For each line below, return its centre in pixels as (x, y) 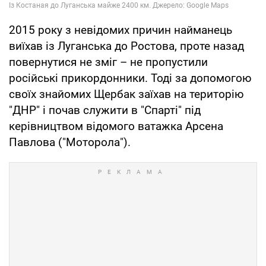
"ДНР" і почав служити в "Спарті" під (105, 110)
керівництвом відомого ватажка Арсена (116, 126)
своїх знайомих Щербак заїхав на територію (126, 94)
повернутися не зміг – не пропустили (108, 62)
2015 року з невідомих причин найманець (121, 30)
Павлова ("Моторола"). (70, 142)
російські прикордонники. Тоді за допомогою (130, 78)
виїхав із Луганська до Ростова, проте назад (126, 46)
